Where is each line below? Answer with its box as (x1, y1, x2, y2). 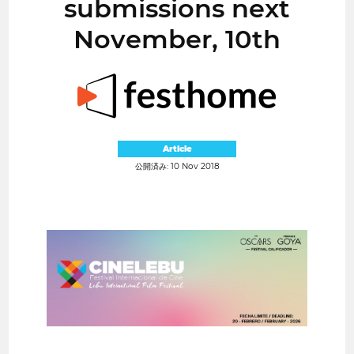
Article (162, 143, 192, 154)
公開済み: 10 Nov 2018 (134, 160, 220, 171)
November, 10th (73, 23, 281, 55)
